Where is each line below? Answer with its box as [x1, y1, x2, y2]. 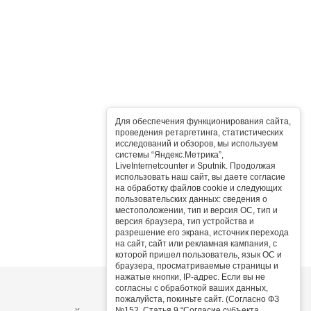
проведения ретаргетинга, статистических [115, 128, 283, 137]
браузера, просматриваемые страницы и [115, 261, 278, 271]
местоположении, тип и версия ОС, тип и [115, 205, 278, 215]
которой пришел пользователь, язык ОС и [115, 250, 282, 260]
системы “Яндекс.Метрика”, [115, 150, 224, 160]
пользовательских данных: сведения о [115, 194, 267, 204]
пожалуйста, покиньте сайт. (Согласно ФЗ [115, 294, 279, 304]
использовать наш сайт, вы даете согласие [115, 172, 285, 182]
